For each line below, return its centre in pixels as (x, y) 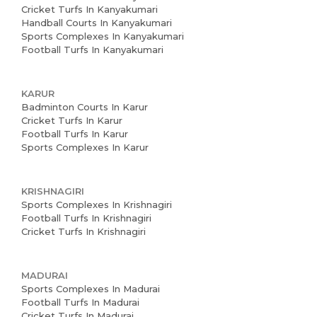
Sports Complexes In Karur (85, 147)
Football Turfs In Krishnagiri (86, 218)
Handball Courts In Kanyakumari (97, 23)
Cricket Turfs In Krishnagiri (83, 231)
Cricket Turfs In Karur (72, 120)
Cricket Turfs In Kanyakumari (90, 9)
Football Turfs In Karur (75, 134)
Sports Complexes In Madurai (91, 289)
